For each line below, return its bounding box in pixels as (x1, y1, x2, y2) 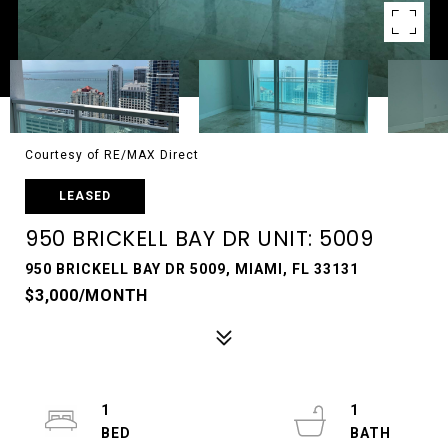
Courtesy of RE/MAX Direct (25, 148, 199, 162)
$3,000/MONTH (25, 286, 148, 305)
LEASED (59, 189, 111, 203)
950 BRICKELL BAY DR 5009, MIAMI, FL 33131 (25, 261, 359, 277)
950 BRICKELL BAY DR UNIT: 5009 (25, 224, 373, 253)
